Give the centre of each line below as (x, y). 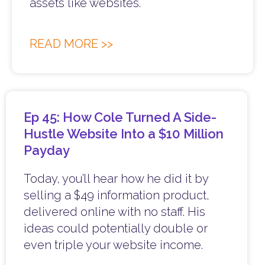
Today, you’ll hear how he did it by (116, 179)
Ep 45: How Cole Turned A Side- (120, 117)
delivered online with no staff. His (114, 212)
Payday (47, 151)
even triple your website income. (113, 245)
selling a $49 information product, (117, 195)
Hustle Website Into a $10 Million (124, 134)
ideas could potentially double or (116, 229)
